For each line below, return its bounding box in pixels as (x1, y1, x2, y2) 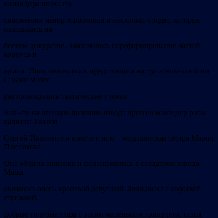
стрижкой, (4, 193, 38, 202)
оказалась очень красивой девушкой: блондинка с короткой (4, 184, 201, 193)
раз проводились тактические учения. (4, 92, 129, 101)
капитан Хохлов (4, 117, 58, 126)
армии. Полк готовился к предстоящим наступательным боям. (4, 67, 211, 75)
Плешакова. (4, 143, 43, 151)
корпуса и (4, 50, 36, 59)
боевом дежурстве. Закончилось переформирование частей (4, 41, 200, 50)
